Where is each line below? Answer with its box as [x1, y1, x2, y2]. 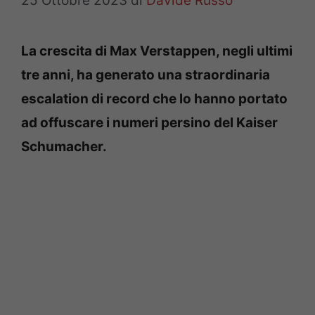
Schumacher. [21, 138, 107, 155]
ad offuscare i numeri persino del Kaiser [21, 114, 278, 131]
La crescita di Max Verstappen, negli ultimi [21, 42, 292, 59]
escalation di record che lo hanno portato [21, 90, 288, 107]
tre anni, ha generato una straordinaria [21, 66, 270, 83]
